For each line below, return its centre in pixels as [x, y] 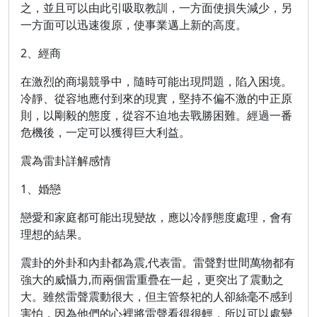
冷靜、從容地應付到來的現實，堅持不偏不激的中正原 [156, 98]
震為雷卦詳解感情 [66, 161]
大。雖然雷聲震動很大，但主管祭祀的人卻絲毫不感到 [156, 296]
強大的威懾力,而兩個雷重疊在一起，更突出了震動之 [152, 279]
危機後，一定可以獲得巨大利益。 [105, 132]
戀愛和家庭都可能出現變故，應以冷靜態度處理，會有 [156, 217]
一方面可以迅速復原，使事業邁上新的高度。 [134, 25]
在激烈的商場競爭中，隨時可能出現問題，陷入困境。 [156, 81]
